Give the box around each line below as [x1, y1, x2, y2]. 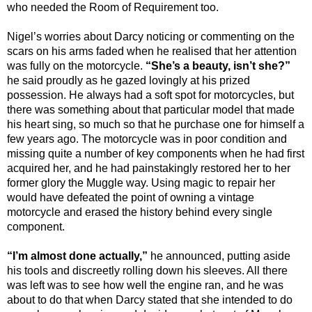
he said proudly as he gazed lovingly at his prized [7, 74, 250, 86]
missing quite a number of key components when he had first [7, 147, 304, 159]
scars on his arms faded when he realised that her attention [7, 45, 297, 57]
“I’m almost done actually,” [7, 249, 148, 262]
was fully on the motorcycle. [7, 59, 146, 72]
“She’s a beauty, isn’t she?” [146, 59, 290, 72]
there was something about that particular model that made [7, 103, 295, 116]
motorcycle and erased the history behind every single [7, 205, 272, 218]
